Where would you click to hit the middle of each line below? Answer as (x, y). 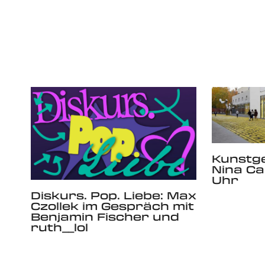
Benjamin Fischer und (105, 217)
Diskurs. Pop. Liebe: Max (114, 195)
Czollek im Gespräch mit (112, 206)
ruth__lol (59, 227)
